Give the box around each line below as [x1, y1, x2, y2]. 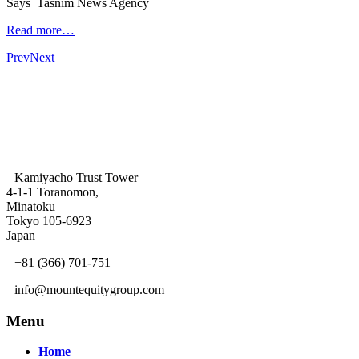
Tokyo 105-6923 [6, 213, 91, 228]
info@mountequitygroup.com [14, 282, 164, 296]
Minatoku [6, 199, 55, 213]
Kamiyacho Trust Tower [14, 170, 138, 184]
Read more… [6, 22, 75, 37]
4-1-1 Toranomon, [6, 184, 99, 199]
